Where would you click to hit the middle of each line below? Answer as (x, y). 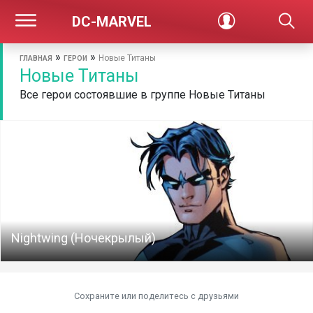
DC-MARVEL (112, 22)
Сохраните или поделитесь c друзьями (156, 296)
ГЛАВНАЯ (36, 58)
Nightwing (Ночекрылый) (83, 238)
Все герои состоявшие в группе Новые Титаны (143, 95)
